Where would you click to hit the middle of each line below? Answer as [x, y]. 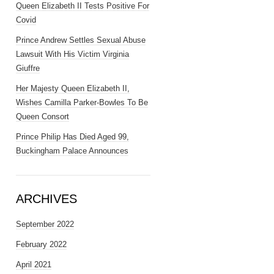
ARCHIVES [46, 199]
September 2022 [45, 224]
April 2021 [34, 265]
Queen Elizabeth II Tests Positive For [83, 6]
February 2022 [41, 244]
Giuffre [28, 68]
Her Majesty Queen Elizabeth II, [73, 88]
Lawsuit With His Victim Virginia [72, 54]
